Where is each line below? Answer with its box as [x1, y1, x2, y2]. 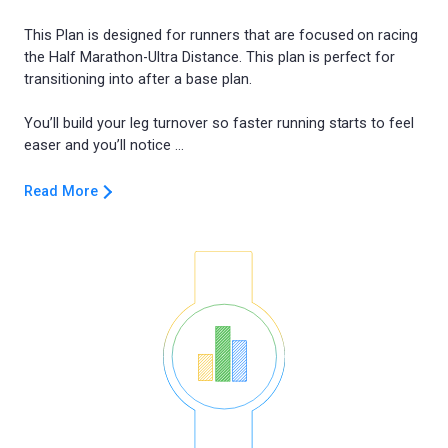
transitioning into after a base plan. [24, 71, 252, 88]
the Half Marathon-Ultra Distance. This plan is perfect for [24, 49, 396, 66]
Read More [24, 183, 98, 200]
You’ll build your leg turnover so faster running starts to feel [24, 115, 415, 132]
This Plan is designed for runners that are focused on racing [24, 27, 419, 44]
